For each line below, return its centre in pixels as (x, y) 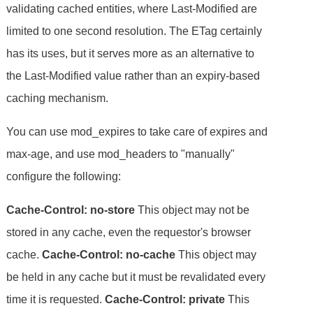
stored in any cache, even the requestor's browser (129, 232)
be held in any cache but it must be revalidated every (136, 277)
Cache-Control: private (165, 299)
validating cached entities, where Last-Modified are (132, 8)
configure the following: (64, 176)
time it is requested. (56, 299)
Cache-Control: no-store (71, 210)
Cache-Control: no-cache (109, 254)
